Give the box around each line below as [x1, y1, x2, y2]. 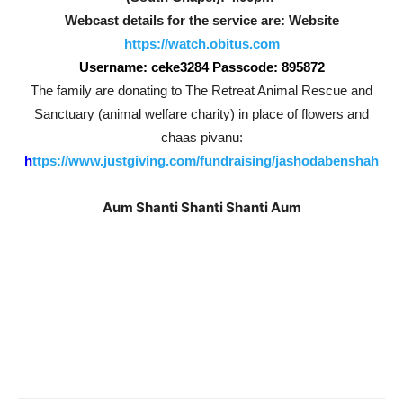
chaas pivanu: [160, 130, 243, 145]
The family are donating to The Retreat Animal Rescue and [31, 83, 372, 98]
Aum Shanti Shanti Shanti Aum [102, 199, 301, 216]
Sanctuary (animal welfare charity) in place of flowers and [34, 106, 369, 121]
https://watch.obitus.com [123, 36, 280, 51]
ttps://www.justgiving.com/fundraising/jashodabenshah [32, 153, 379, 168]
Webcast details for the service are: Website [64, 13, 339, 28]
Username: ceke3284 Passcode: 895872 [78, 59, 325, 75]
